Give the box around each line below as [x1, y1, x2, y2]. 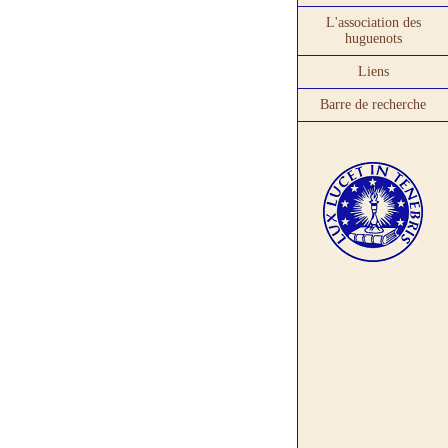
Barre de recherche [320, 97, 426, 112]
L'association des [325, 15, 421, 30]
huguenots [344, 31, 402, 46]
